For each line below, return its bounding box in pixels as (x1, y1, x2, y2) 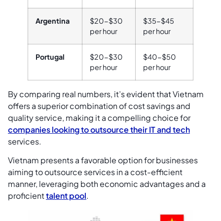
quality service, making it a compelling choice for (8, 112, 190, 123)
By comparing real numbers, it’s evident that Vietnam (8, 88, 204, 99)
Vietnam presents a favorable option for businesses (8, 154, 198, 165)
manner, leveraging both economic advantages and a (8, 178, 206, 189)
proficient (8, 190, 46, 201)
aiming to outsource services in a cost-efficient (8, 166, 183, 177)
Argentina (36, 16, 70, 25)
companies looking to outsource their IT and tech (8, 124, 190, 135)
